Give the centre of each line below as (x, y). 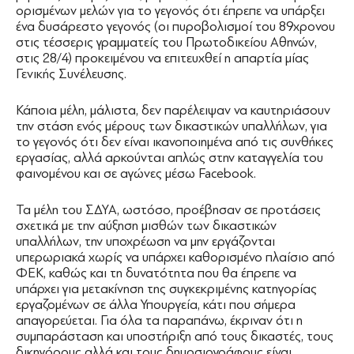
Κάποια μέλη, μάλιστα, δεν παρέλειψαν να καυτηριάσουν (173, 111)
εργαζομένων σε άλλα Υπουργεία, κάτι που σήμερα (156, 305)
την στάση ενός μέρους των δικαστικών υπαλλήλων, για (171, 126)
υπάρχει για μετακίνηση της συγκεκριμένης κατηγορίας (166, 289)
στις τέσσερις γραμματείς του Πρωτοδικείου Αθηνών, (166, 43)
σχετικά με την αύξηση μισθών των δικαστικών (146, 226)
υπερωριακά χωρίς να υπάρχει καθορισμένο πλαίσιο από (175, 258)
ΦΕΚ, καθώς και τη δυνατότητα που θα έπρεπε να (156, 273)
